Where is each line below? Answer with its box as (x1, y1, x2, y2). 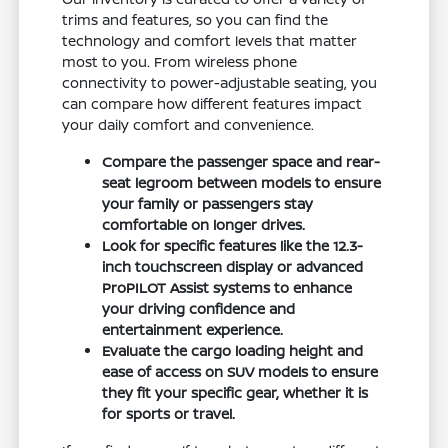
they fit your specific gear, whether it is (102, 383, 369, 403)
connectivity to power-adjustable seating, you (62, 73, 378, 93)
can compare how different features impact (62, 94, 363, 114)
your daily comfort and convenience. (62, 115, 315, 135)
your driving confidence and (102, 299, 296, 319)
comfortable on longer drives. (102, 215, 306, 235)
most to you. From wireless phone (62, 52, 298, 72)
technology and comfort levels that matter (62, 31, 358, 51)
